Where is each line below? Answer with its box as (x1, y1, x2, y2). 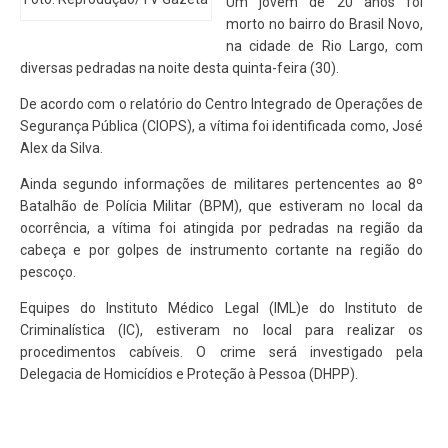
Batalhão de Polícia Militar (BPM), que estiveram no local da (20, 198, 423, 214)
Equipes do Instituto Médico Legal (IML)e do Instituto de (20, 300, 423, 316)
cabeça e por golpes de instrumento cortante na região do (20, 242, 423, 258)
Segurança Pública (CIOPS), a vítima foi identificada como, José (20, 118, 423, 134)
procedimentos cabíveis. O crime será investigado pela (20, 344, 423, 360)
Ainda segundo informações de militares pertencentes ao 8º (20, 176, 423, 192)
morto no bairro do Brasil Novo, (226, 16, 423, 32)
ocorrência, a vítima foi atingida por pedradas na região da (20, 220, 423, 236)
